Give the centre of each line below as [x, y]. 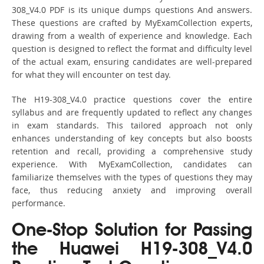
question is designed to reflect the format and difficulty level [132, 49]
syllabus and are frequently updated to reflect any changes [132, 113]
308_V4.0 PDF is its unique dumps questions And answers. [132, 10]
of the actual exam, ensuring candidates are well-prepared [132, 62]
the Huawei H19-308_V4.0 [132, 250]
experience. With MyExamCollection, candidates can [132, 164]
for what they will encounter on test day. [91, 75]
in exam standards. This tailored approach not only [132, 126]
